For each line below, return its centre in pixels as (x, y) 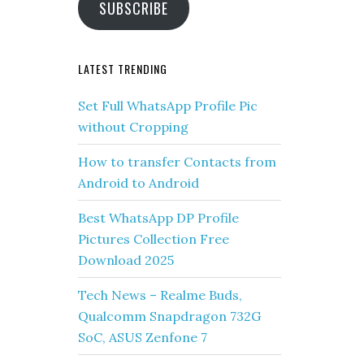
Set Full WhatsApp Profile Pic (168, 106)
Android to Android (139, 183)
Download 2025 (126, 260)
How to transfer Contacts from (177, 162)
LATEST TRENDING (123, 69)
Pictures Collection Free (154, 239)
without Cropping (133, 127)
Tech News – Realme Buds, (160, 295)
